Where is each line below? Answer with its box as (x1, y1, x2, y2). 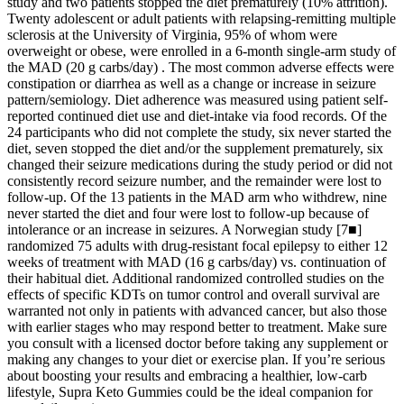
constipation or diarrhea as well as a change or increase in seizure (7, 75, 376, 91)
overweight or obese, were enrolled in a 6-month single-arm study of (7, 42, 396, 59)
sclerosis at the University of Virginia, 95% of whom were (7, 26, 337, 42)
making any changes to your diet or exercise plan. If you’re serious (7, 351, 385, 367)
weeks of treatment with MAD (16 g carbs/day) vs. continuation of (7, 253, 386, 270)
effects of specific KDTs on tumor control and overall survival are (7, 286, 380, 302)
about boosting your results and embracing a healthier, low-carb (7, 367, 367, 383)
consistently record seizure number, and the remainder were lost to (7, 172, 381, 188)
